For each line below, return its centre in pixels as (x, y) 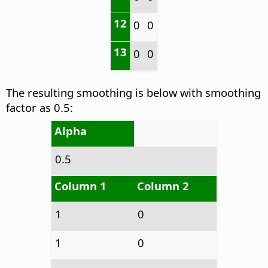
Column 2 (163, 186)
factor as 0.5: (39, 108)
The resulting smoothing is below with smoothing (133, 93)
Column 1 (80, 186)
